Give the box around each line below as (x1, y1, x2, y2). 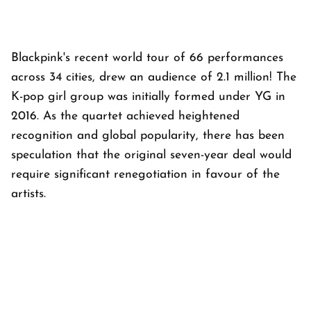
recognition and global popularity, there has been (11, 130, 285, 142)
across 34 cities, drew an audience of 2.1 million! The (11, 72, 296, 84)
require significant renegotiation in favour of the (11, 169, 280, 181)
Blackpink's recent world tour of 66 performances (11, 52, 283, 65)
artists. (11, 188, 50, 201)
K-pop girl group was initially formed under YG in (11, 91, 285, 103)
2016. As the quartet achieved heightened (11, 110, 239, 123)
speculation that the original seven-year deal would (11, 149, 292, 162)
